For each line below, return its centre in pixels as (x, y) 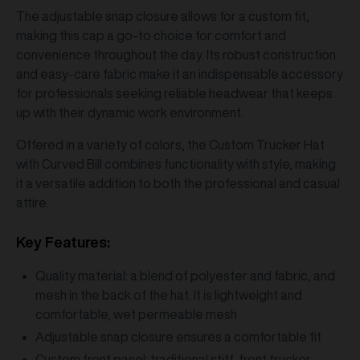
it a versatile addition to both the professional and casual (178, 183)
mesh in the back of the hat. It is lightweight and (169, 295)
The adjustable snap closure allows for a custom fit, (163, 16)
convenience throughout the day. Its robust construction (176, 55)
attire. (32, 202)
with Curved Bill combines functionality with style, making (176, 164)
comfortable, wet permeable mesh (136, 314)
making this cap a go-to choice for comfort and (151, 35)
